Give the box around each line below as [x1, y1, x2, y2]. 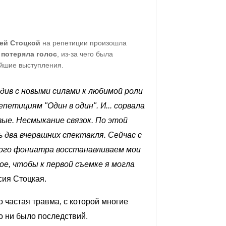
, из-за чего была [57, 50, 113, 58]
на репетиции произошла [40, 39, 127, 47]
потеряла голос [1, 50, 57, 58]
